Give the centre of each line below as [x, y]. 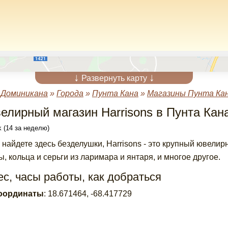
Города [70, 93]
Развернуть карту [114, 78]
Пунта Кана [115, 93]
